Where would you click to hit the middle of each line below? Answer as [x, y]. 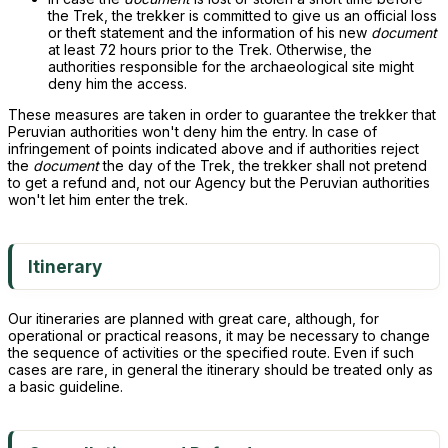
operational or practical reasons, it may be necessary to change [219, 335]
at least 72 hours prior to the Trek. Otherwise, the [210, 49]
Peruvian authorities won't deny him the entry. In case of [192, 131]
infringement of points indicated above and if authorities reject [213, 148]
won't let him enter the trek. [98, 199]
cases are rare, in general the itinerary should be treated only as [220, 369]
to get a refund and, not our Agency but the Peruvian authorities [219, 182]
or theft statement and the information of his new [209, 32]
